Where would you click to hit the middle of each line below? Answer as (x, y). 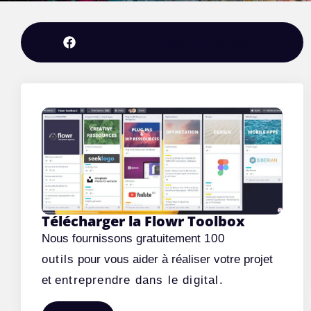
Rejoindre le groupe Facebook (168, 42)
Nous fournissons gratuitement (123, 239)
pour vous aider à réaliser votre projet (174, 260)
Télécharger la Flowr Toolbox (143, 221)
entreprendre (95, 280)
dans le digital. (179, 280)
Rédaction (228, 24)
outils (58, 260)
